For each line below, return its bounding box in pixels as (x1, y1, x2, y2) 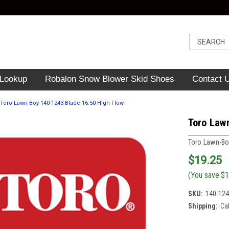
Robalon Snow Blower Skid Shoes (44, 74, 174, 84)
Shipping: (188, 201, 218, 210)
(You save (188, 170, 219, 180)
